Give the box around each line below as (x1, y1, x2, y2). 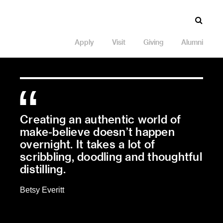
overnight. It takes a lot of (20, 137, 155, 150)
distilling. (20, 162, 66, 175)
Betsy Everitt (20, 186, 64, 194)
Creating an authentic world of (20, 112, 181, 125)
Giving (143, 38, 163, 46)
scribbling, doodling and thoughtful (20, 150, 202, 163)
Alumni (181, 38, 203, 46)
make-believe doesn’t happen (20, 125, 175, 138)
